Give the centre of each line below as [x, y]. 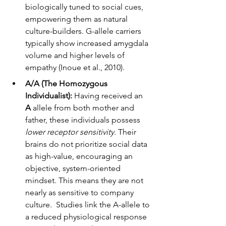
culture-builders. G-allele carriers [84, 31]
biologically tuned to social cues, [85, 7]
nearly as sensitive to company [80, 192]
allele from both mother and [83, 107]
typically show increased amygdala [88, 43]
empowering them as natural [77, 19]
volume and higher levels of [76, 55]
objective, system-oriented [74, 168]
